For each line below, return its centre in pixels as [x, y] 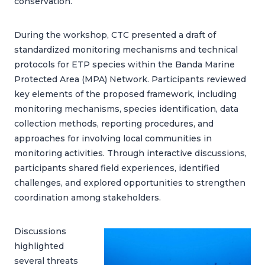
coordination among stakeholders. [88, 198]
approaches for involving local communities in [113, 138]
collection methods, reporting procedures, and [114, 124]
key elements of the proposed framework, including [125, 94]
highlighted [39, 246]
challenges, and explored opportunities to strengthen [130, 183]
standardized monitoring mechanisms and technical [126, 50]
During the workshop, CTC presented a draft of [115, 35]
